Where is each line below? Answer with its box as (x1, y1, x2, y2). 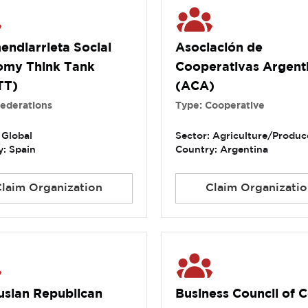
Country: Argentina (175, 146, 268, 155)
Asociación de (175, 43, 263, 54)
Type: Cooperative (175, 102, 265, 111)
